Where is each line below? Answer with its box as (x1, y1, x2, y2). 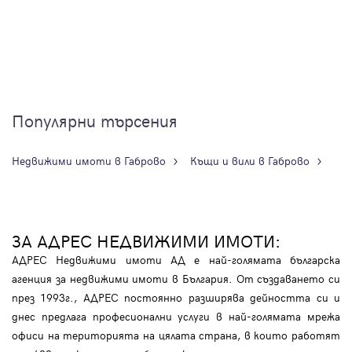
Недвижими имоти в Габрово (12, 153, 166, 169)
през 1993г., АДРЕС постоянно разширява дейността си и (12, 290, 340, 306)
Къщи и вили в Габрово (190, 153, 310, 169)
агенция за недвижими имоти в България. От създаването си (12, 271, 340, 287)
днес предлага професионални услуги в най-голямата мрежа (12, 309, 340, 324)
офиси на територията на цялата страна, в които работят (12, 328, 340, 343)
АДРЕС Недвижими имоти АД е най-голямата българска (12, 252, 340, 268)
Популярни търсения (12, 108, 178, 133)
